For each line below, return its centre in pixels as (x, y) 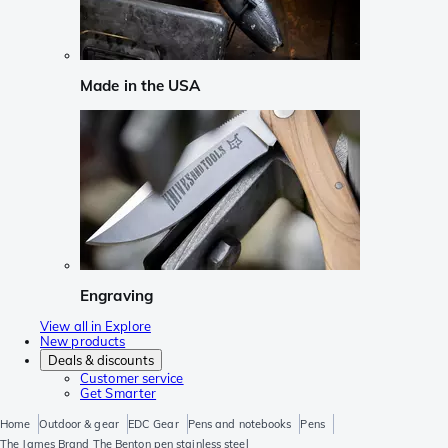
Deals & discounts (101, 360)
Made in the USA (140, 86)
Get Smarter (118, 393)
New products (83, 341)
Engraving (116, 295)
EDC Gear (153, 424)
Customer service (132, 378)
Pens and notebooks (239, 424)
